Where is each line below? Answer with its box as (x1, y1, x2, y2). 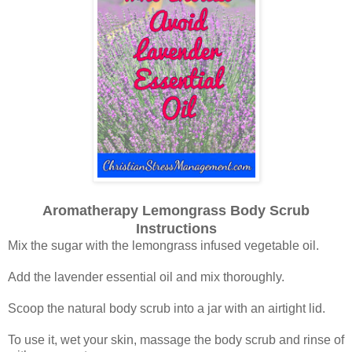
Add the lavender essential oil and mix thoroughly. (8, 270, 284, 284)
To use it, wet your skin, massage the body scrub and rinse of (8, 333, 344, 347)
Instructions (135, 221, 217, 237)
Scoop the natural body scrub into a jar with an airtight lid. (8, 302, 325, 316)
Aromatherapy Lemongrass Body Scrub (42, 203, 310, 219)
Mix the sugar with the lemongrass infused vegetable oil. (8, 239, 319, 253)
